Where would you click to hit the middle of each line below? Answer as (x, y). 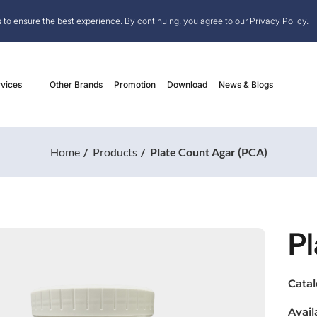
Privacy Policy (278, 21)
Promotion (135, 85)
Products (115, 152)
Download (187, 85)
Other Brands (76, 85)
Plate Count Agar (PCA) (208, 152)
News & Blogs (246, 85)
